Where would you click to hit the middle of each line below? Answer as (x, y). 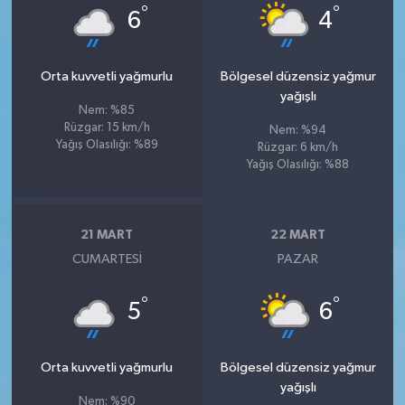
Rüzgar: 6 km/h (298, 148)
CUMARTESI (107, 259)
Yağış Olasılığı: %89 (107, 145)
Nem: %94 (298, 131)
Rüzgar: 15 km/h (107, 128)
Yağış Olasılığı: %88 (298, 165)
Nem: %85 (107, 111)
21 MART (107, 235)
